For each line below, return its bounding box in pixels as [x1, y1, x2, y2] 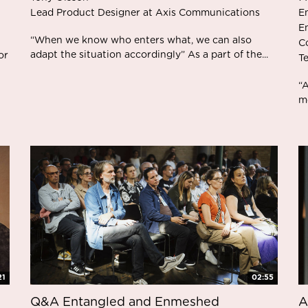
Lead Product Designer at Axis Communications [30, 8, 260, 18]
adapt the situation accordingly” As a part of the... [30, 49, 268, 60]
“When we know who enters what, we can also [30, 35, 252, 45]
